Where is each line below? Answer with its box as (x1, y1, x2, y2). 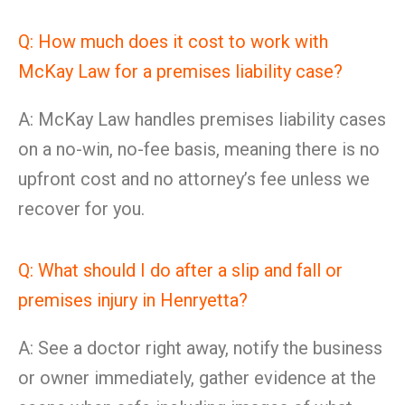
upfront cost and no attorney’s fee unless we (18, 168, 370, 190)
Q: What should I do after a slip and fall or (18, 259, 343, 281)
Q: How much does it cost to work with (18, 31, 328, 52)
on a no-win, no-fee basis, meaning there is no (18, 138, 380, 160)
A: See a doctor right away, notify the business (18, 337, 382, 359)
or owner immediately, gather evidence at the (18, 367, 376, 389)
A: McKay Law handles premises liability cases (18, 108, 386, 130)
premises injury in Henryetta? (18, 289, 248, 311)
